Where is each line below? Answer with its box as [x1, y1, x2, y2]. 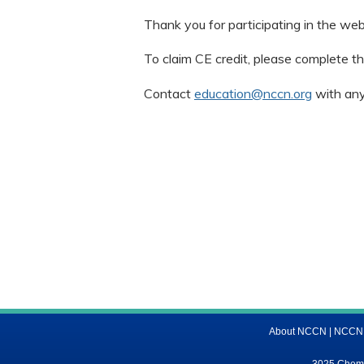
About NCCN [269, 326, 327, 337]
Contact [144, 84, 194, 102]
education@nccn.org [194, 84, 312, 102]
